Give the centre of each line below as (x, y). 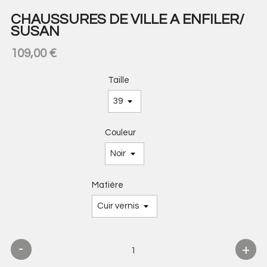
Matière (108, 185)
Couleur (120, 132)
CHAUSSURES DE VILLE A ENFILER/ (127, 20)
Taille (119, 80)
